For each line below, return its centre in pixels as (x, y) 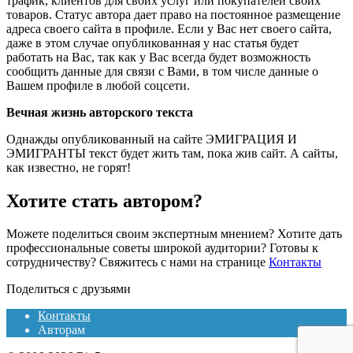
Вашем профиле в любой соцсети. (98, 85)
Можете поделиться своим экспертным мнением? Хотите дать (174, 234)
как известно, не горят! (69, 167)
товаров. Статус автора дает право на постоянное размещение (173, 14)
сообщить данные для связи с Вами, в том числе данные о (162, 71)
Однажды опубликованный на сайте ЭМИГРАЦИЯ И (152, 139)
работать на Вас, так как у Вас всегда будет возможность (158, 57)
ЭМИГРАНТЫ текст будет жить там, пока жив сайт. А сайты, (172, 153)
